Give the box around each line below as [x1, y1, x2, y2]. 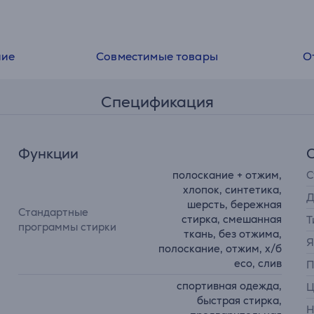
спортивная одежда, [176, 279, 282, 292]
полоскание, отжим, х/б [158, 242, 282, 255]
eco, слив [233, 257, 282, 270]
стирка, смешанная [181, 212, 282, 226]
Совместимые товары [96, 49, 218, 64]
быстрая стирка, [196, 294, 282, 307]
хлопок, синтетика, [182, 183, 282, 196]
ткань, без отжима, [183, 227, 282, 240]
